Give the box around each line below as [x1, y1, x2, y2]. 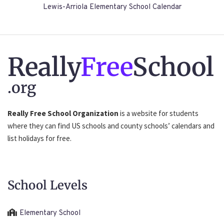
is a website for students [118, 108, 198, 118]
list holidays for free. [7, 133, 71, 143]
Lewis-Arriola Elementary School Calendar [42, 2, 181, 12]
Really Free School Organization [7, 108, 118, 118]
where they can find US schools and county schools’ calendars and [7, 121, 214, 131]
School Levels [7, 177, 87, 193]
